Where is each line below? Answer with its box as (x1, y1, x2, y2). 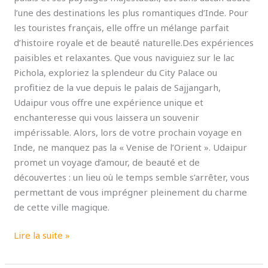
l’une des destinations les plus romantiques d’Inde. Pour (14, 6, 249, 19)
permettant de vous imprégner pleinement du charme (14, 185, 248, 198)
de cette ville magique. (14, 200, 110, 213)
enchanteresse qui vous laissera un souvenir (14, 111, 200, 123)
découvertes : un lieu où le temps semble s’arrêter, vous (14, 170, 250, 183)
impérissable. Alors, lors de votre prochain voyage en (14, 126, 242, 138)
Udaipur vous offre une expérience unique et (14, 96, 204, 108)
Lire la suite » (14, 229, 71, 242)
